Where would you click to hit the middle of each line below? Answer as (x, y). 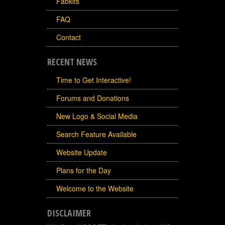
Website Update (82, 152)
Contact (69, 37)
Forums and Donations (93, 98)
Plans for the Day (84, 170)
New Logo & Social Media (97, 116)
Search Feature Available (96, 134)
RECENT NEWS (72, 62)
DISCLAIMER (69, 213)
